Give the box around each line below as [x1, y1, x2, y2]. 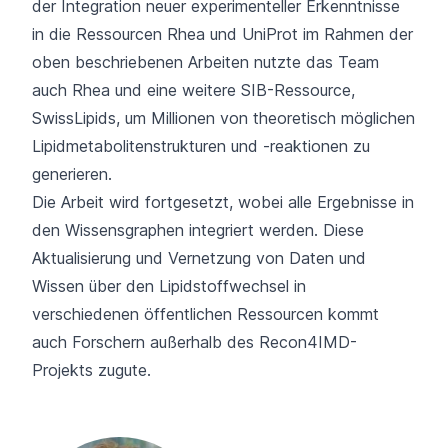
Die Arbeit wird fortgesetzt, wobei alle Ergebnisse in [32, 191, 414, 212]
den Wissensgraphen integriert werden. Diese [32, 219, 364, 240]
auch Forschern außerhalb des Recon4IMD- [32, 331, 357, 352]
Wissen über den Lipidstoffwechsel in [32, 275, 306, 296]
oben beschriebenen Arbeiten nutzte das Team [32, 51, 379, 72]
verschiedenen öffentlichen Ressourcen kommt [32, 303, 379, 324]
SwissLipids [32, 107, 116, 128]
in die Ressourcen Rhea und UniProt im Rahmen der [32, 23, 413, 44]
